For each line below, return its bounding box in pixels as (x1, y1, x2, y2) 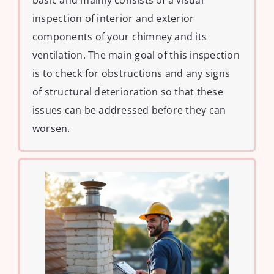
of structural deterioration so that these (32, 85, 223, 99)
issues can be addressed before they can (32, 103, 226, 117)
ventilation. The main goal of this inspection (32, 48, 240, 62)
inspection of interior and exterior (32, 12, 194, 26)
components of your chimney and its (32, 30, 207, 44)
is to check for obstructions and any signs (32, 67, 231, 81)
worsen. (32, 122, 70, 136)
